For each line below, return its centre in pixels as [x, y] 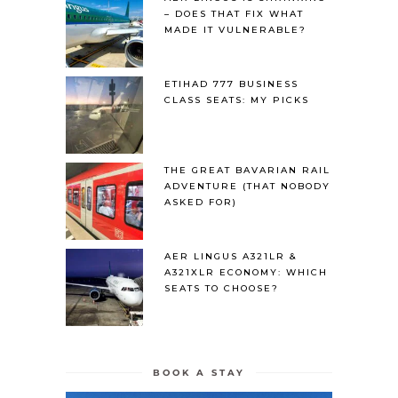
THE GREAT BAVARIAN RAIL [247, 171]
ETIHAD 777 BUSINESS [231, 84]
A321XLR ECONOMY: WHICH [246, 273]
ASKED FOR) [201, 203]
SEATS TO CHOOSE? [222, 289]
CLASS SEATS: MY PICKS [237, 100]
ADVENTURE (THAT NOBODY [247, 187]
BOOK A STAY [199, 373]
